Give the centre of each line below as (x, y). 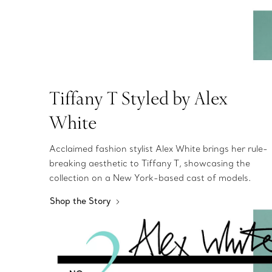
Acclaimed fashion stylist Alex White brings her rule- (158, 148)
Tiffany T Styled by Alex (138, 97)
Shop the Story (81, 201)
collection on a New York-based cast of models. (150, 178)
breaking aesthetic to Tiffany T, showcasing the (149, 163)
